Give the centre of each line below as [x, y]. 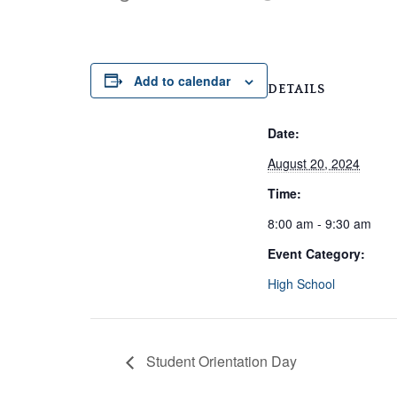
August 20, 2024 [314, 163]
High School [301, 283]
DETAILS [296, 89]
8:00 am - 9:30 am [319, 223]
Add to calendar [182, 80]
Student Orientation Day [220, 362]
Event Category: [316, 253]
